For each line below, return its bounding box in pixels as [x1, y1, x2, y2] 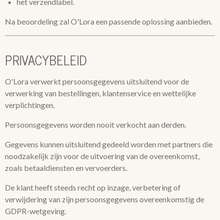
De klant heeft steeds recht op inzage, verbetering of [5, 183, 181, 192]
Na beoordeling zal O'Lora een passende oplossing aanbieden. [5, 17, 212, 26]
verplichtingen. [5, 100, 55, 110]
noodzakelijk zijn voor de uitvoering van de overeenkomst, [5, 151, 199, 161]
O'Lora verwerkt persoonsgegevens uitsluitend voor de [5, 77, 189, 86]
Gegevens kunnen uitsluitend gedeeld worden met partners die [5, 139, 213, 149]
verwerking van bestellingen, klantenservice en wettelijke [5, 88, 196, 98]
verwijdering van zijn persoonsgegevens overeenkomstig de [5, 194, 204, 204]
